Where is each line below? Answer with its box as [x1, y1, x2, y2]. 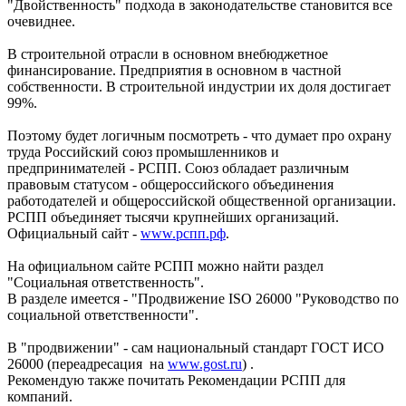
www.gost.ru [168, 356, 242, 372]
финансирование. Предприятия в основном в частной [7, 63, 342, 79]
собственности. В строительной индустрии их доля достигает [7, 79, 391, 95]
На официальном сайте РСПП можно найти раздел [7, 258, 324, 275]
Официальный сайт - [7, 226, 140, 242]
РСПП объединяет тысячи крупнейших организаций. [7, 209, 339, 226]
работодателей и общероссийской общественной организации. [7, 193, 396, 209]
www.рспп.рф [140, 226, 226, 242]
